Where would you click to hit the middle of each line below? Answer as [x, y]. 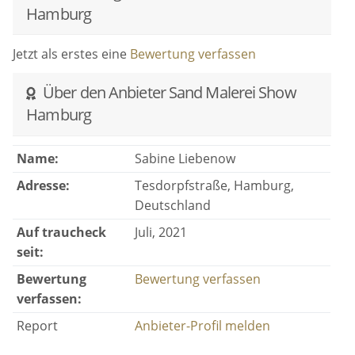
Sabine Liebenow [185, 159]
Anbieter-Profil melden [202, 326]
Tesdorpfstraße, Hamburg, [214, 186]
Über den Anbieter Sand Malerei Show [168, 93]
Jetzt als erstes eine [72, 53]
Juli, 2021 [160, 233]
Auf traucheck [61, 233]
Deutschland [172, 206]
